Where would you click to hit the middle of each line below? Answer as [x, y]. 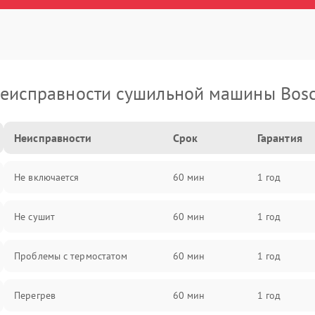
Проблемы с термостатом [71, 256]
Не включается [47, 177]
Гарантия [279, 138]
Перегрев [35, 295]
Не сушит [34, 217]
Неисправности [53, 138]
